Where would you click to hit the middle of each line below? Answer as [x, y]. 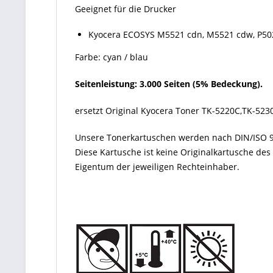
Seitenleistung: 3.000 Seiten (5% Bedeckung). [169, 84]
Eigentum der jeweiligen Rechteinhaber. [157, 167]
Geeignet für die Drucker [126, 9]
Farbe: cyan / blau [112, 57]
